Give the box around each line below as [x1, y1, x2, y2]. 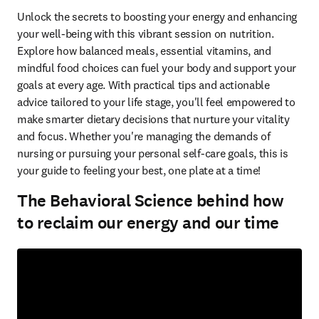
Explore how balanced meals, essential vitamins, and [17, 43, 271, 58]
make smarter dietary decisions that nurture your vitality [17, 112, 290, 126]
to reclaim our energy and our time [17, 211, 279, 234]
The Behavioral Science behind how [17, 189, 284, 212]
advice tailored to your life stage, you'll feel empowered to [17, 95, 296, 109]
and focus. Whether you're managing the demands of [17, 129, 271, 143]
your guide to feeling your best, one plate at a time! [17, 163, 266, 177]
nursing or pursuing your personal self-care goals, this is [17, 146, 288, 160]
